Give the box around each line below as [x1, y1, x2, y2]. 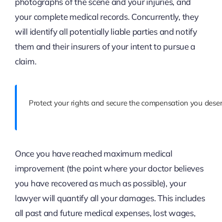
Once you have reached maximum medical [14, 148, 172, 159]
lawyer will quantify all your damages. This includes [14, 193, 205, 204]
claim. [14, 56, 37, 67]
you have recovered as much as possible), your [14, 178, 186, 189]
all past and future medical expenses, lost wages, [14, 208, 196, 219]
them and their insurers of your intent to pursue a [14, 41, 196, 52]
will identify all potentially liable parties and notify [14, 26, 197, 37]
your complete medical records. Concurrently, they [14, 11, 199, 22]
